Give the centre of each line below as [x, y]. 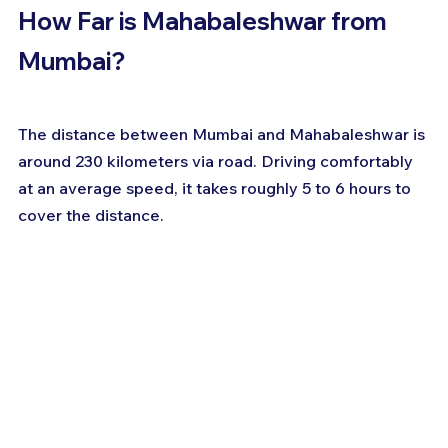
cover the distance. [91, 215]
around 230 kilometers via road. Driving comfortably [217, 161]
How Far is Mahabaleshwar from [205, 21]
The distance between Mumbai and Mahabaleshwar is [223, 134]
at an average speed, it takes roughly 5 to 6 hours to [216, 188]
